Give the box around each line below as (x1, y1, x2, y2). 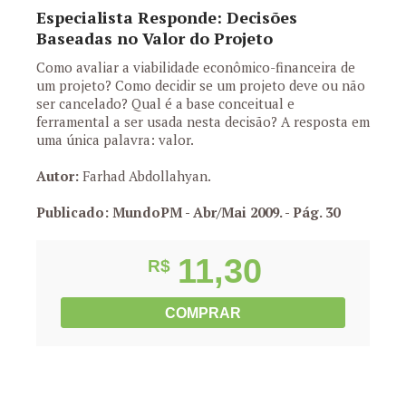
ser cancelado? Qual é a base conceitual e (36, 94, 295, 112)
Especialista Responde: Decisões (36, 6, 297, 28)
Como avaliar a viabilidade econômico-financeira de (36, 58, 355, 76)
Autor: (36, 167, 79, 185)
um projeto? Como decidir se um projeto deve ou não (36, 76, 365, 94)
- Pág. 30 (285, 203, 340, 221)
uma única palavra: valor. (36, 130, 194, 149)
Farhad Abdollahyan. (79, 167, 211, 185)
